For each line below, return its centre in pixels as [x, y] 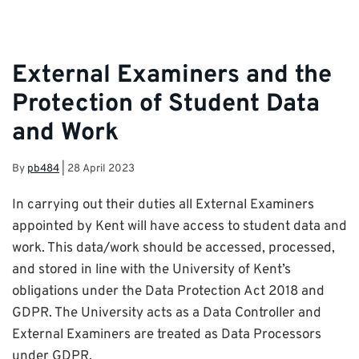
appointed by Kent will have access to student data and [179, 227]
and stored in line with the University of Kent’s [151, 270]
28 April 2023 [101, 168]
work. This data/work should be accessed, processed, [173, 249]
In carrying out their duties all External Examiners [163, 206]
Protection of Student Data [166, 105]
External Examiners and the [172, 76]
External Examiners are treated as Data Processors [167, 335]
